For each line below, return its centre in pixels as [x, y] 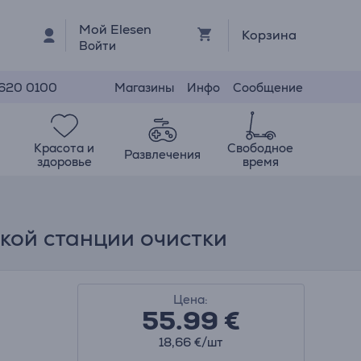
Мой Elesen [116, 29]
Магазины [144, 87]
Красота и [64, 147]
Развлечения [163, 154]
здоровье [64, 161]
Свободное [261, 147]
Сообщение [268, 87]
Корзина [269, 35]
